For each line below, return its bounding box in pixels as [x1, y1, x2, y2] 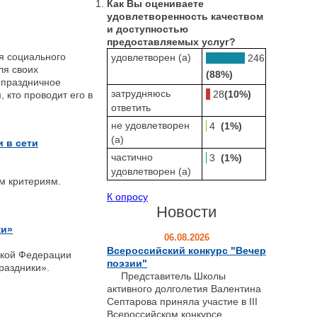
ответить [111, 101, 151, 113]
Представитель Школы [107, 270, 226, 282]
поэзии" [107, 257, 147, 269]
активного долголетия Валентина [107, 282, 261, 294]
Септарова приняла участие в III [107, 295, 258, 307]
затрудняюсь [111, 87, 171, 99]
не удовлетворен [111, 119, 190, 131]
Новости [156, 202, 217, 221]
